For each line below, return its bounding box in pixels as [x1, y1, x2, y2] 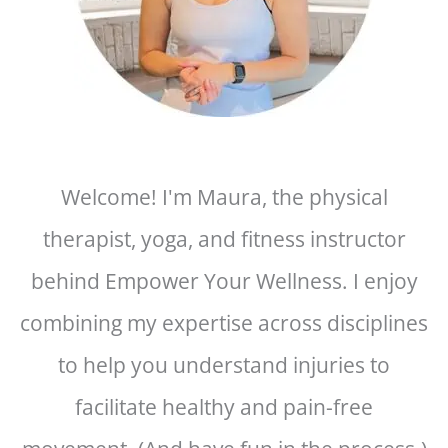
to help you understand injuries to [58, 351, 390, 380]
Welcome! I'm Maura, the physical [60, 183, 388, 212]
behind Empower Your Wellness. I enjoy [30, 267, 418, 296]
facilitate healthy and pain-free [75, 393, 373, 422]
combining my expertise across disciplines [20, 309, 428, 338]
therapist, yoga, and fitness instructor [42, 225, 406, 254]
